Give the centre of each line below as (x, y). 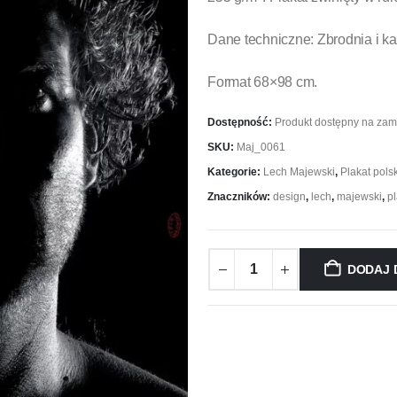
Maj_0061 (261, 148)
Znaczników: (240, 197)
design (289, 197)
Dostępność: (241, 123)
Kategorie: (235, 172)
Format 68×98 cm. (263, 82)
